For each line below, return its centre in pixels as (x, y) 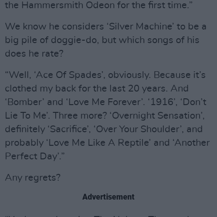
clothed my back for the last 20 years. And (97, 89)
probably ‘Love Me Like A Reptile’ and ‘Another (107, 143)
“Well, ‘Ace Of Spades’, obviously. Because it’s (105, 75)
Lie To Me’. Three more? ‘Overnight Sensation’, (105, 116)
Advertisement (108, 197)
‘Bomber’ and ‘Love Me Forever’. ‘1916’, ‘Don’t (106, 102)
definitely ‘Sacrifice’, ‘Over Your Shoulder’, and (104, 129)
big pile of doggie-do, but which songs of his (102, 40)
